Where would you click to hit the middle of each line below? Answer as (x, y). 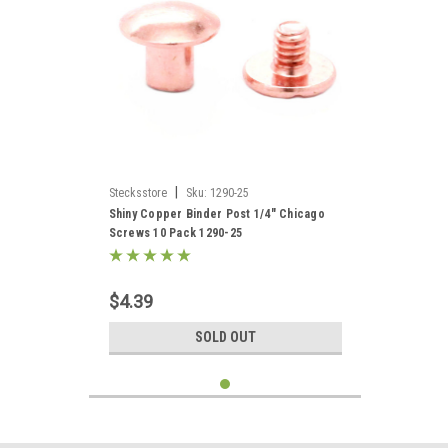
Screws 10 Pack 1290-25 (175, 233)
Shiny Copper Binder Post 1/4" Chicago (216, 214)
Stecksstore (137, 193)
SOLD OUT (225, 337)
